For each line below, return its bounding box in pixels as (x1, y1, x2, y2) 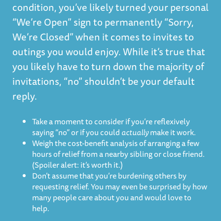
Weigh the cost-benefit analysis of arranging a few (32, 137, 199, 149)
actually (121, 126, 148, 139)
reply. (12, 88, 37, 104)
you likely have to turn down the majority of (12, 59, 204, 74)
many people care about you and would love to (32, 191, 191, 204)
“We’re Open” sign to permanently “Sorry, (12, 14, 194, 30)
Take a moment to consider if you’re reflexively (32, 115, 190, 128)
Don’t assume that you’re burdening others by (32, 169, 186, 182)
